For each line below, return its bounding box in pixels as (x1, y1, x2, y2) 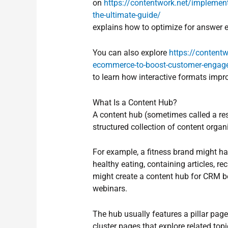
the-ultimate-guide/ (93, 10, 161, 20)
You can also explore (93, 48, 169, 58)
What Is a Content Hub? (93, 97, 178, 107)
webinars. (93, 184, 128, 194)
